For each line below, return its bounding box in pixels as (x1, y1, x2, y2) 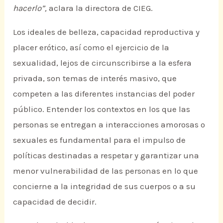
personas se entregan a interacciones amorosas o (13, 119, 206, 129)
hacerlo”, (13, 3, 47, 13)
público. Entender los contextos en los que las (13, 104, 191, 114)
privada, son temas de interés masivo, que (13, 73, 177, 83)
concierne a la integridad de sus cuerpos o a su (13, 181, 196, 191)
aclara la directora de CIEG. (47, 3, 153, 13)
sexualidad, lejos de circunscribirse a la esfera (13, 57, 192, 68)
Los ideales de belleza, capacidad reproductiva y (13, 26, 200, 37)
